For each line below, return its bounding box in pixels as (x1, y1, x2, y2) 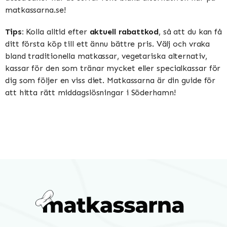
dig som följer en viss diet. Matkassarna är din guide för (5, 75, 216, 85)
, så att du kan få (158, 26, 222, 36)
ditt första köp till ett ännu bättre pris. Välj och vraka (5, 39, 210, 49)
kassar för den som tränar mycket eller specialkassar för (5, 63, 221, 73)
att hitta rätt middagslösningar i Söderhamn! (5, 87, 176, 97)
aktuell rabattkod (89, 26, 159, 36)
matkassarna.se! (5, 5, 66, 15)
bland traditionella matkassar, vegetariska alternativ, (5, 51, 207, 61)
